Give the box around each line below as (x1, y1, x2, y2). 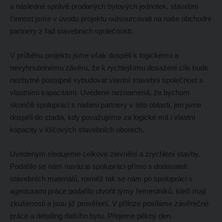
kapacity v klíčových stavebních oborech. (9, 125, 144, 134)
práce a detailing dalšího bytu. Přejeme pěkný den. (9, 211, 174, 220)
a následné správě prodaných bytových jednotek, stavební (9, 1, 198, 10)
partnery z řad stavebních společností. (9, 26, 134, 35)
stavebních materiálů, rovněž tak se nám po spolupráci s (9, 174, 193, 183)
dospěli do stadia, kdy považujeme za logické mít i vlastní (9, 112, 195, 121)
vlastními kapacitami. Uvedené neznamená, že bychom (9, 88, 190, 97)
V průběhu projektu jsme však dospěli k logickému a (9, 51, 178, 59)
